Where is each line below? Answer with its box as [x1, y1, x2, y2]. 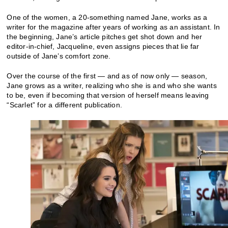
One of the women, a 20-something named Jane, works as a [7, 13, 208, 21]
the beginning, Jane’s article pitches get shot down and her [7, 32, 203, 41]
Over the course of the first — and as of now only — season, [7, 71, 208, 80]
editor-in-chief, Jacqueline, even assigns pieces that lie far [7, 42, 199, 50]
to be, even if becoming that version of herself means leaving [7, 91, 209, 99]
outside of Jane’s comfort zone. [7, 51, 111, 60]
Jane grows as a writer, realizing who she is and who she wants [7, 81, 217, 90]
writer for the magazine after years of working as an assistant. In [7, 22, 220, 31]
